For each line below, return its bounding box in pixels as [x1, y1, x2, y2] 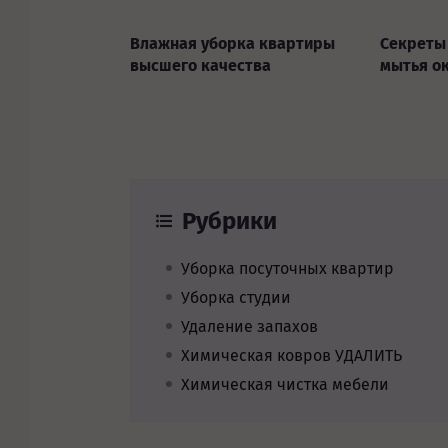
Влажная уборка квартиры [130, 34, 335, 53]
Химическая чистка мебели [181, 375, 389, 394]
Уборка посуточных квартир [181, 259, 394, 278]
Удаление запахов [181, 317, 318, 336]
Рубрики [182, 207, 277, 235]
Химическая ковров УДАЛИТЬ [181, 346, 402, 365]
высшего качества [130, 56, 271, 75]
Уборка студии [181, 288, 291, 307]
